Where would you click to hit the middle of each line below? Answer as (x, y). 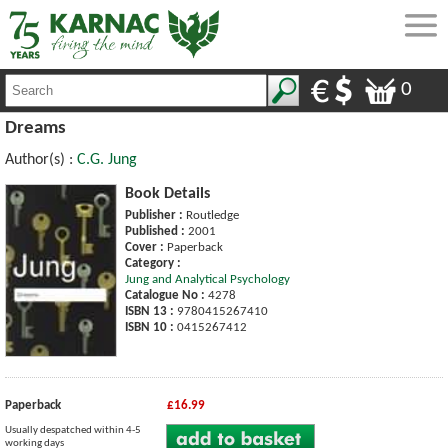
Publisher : (154, 215)
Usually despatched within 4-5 (73, 430)
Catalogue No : (165, 295)
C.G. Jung (107, 159)
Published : (155, 231)
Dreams (35, 128)
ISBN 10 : (149, 327)
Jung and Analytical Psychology (207, 279)
